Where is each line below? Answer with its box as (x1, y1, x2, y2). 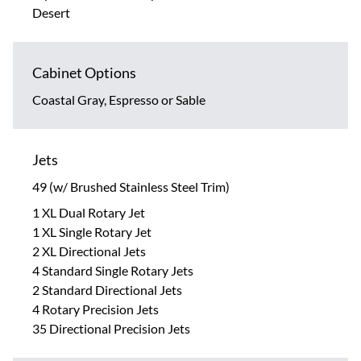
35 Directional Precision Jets (32, 320, 190, 336)
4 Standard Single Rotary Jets (32, 262, 193, 278)
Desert (32, 4, 70, 20)
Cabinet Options (32, 63, 136, 81)
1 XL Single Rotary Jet (32, 223, 151, 239)
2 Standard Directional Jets (32, 281, 182, 297)
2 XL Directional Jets (32, 243, 146, 259)
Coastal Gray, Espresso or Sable (32, 91, 205, 107)
